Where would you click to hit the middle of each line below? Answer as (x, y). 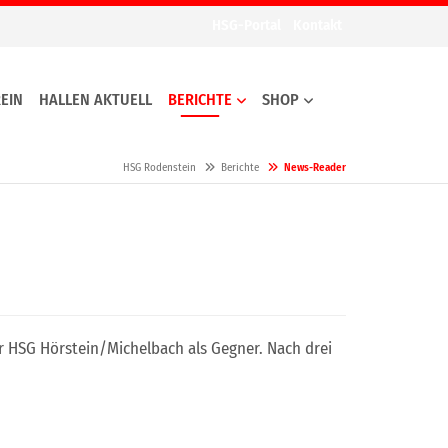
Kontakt (317, 25)
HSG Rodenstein (159, 168)
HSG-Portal (246, 25)
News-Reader (315, 168)
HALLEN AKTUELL (95, 99)
